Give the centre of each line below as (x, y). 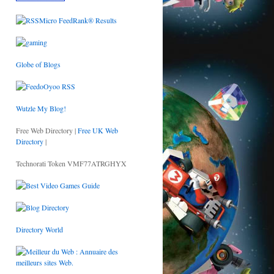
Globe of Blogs (38, 64)
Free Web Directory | (47, 130)
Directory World (39, 229)
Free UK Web (98, 130)
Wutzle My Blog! (41, 108)
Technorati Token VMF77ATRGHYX (71, 163)
